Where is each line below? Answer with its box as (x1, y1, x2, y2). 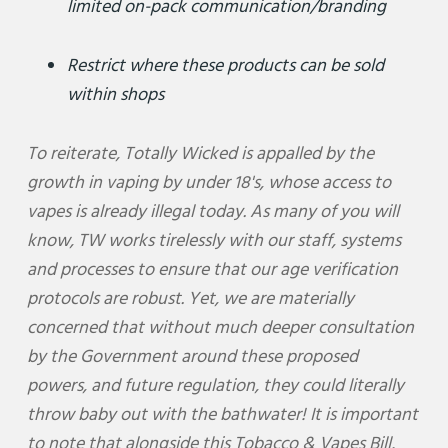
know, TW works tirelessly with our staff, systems (26, 227, 401, 253)
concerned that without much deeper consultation (26, 314, 414, 340)
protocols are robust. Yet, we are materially (26, 285, 354, 311)
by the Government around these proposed (26, 343, 358, 369)
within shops (66, 81, 164, 107)
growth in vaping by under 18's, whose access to (26, 169, 391, 195)
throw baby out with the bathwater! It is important (26, 401, 418, 427)
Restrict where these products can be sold (66, 52, 384, 78)
